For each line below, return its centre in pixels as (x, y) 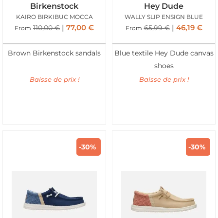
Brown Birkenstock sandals (54, 53)
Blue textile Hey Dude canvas (164, 53)
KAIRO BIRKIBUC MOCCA (54, 17)
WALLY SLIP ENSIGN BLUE (164, 17)
